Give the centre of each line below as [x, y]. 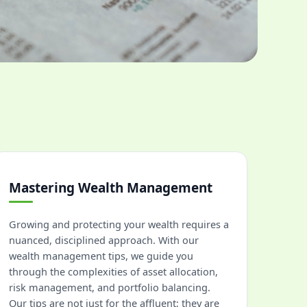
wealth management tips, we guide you [101, 256]
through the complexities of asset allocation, [113, 271]
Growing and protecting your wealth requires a [119, 224]
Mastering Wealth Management [111, 188]
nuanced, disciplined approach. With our [104, 240]
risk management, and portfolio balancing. [110, 287]
